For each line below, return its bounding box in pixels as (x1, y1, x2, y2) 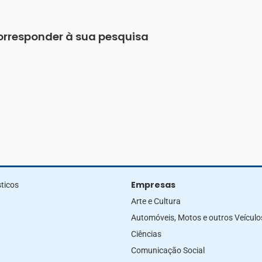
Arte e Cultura (131, 196, 181, 206)
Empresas (131, 179, 175, 191)
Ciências (131, 229, 161, 239)
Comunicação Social (131, 246, 205, 256)
